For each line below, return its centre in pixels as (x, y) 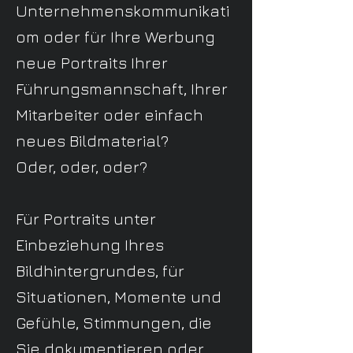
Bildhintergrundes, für (100, 271)
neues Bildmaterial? (92, 141)
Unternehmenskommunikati (123, 11)
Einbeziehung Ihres (90, 245)
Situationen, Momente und (119, 297)
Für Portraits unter (86, 219)
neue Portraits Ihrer (92, 63)
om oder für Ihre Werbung (115, 37)
